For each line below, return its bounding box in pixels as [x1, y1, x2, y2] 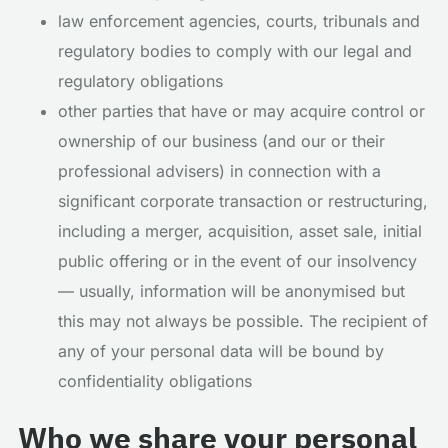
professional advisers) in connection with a [58, 161, 381, 181]
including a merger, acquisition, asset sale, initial [58, 221, 422, 241]
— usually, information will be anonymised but [58, 281, 405, 301]
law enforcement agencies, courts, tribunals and [58, 11, 420, 31]
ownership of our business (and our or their [58, 131, 385, 151]
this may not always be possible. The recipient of [58, 311, 428, 331]
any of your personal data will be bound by [58, 341, 384, 361]
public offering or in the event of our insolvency [58, 251, 417, 271]
